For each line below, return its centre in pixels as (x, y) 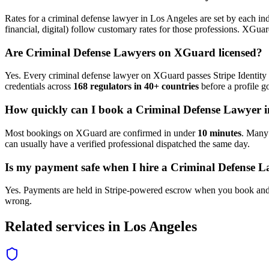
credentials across (39, 86)
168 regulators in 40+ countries (136, 86)
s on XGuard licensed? (207, 52)
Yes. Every (27, 76)
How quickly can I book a (70, 110)
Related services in (64, 227)
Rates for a (26, 19)
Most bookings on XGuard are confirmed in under (101, 133)
